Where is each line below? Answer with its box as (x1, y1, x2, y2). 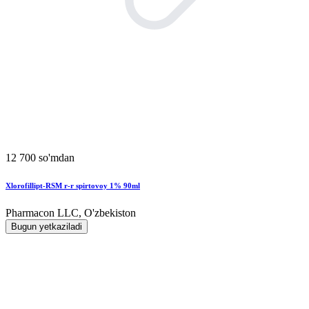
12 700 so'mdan (6, 151, 74, 163)
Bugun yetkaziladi (11, 221, 82, 232)
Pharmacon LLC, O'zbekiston (6, 206, 136, 219)
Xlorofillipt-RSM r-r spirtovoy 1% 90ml (6, 181, 140, 190)
